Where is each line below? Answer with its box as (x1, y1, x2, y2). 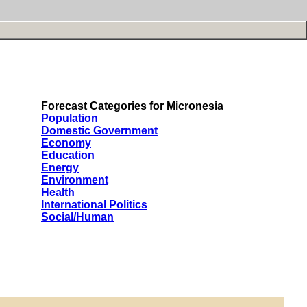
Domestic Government (41, 125, 158, 136)
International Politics (41, 199, 147, 210)
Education (41, 149, 95, 161)
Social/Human (41, 211, 114, 223)
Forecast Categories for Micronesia (41, 100, 223, 112)
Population (41, 112, 98, 124)
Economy (41, 137, 91, 149)
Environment (41, 174, 108, 186)
